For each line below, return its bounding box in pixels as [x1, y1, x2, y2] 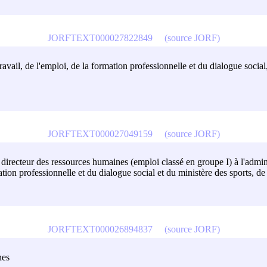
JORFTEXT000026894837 [47, 223, 153, 234]
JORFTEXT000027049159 [47, 128, 153, 139]
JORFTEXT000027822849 [47, 32, 153, 43]
